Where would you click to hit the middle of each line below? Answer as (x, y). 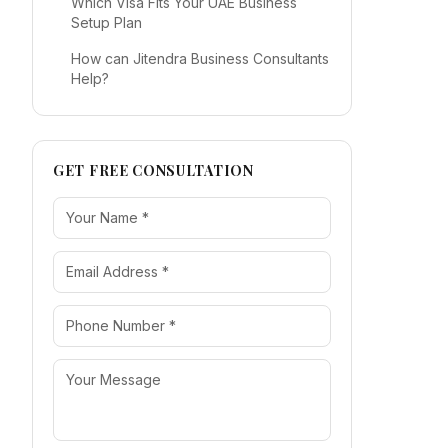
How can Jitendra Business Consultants (200, 58)
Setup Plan (106, 22)
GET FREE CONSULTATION (153, 170)
